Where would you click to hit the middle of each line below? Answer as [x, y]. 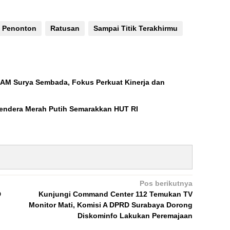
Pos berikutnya [166, 183]
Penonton [19, 28]
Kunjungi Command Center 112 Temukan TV [115, 194]
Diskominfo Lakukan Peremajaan [135, 215]
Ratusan [65, 28]
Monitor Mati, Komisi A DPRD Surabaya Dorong [110, 205]
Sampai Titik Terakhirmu [136, 28]
